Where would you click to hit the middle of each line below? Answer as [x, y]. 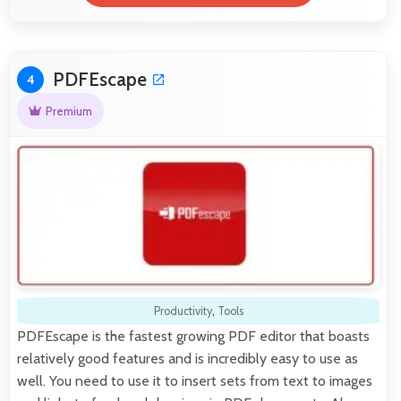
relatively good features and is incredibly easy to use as [188, 358]
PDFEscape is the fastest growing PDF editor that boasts [193, 336]
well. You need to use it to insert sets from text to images [195, 380]
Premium [68, 111]
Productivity [183, 311]
